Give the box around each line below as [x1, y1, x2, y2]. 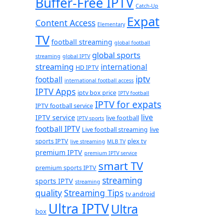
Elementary [97, 20, 125, 28]
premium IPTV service [84, 149, 137, 156]
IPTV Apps [35, 85, 76, 97]
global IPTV [62, 52, 90, 60]
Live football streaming [82, 125, 148, 134]
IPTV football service [35, 101, 93, 110]
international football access [64, 77, 134, 84]
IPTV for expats [95, 98, 161, 111]
